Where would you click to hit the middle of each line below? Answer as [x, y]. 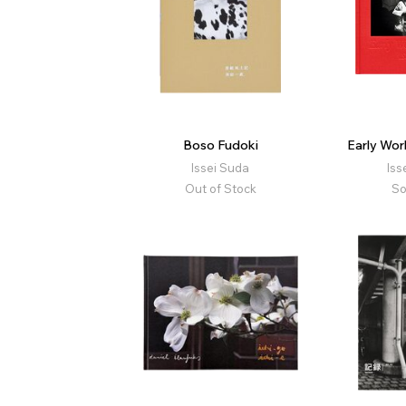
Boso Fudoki [220, 145]
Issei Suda [221, 167]
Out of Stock [220, 188]
